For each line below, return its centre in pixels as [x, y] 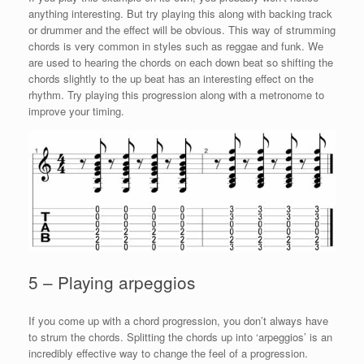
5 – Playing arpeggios [112, 282]
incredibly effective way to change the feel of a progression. [168, 353]
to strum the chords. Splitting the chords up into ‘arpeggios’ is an [180, 337]
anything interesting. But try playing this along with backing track [180, 14]
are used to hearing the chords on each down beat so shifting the [181, 63]
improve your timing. [76, 111]
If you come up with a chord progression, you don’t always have [178, 321]
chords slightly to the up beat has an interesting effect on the [171, 79]
